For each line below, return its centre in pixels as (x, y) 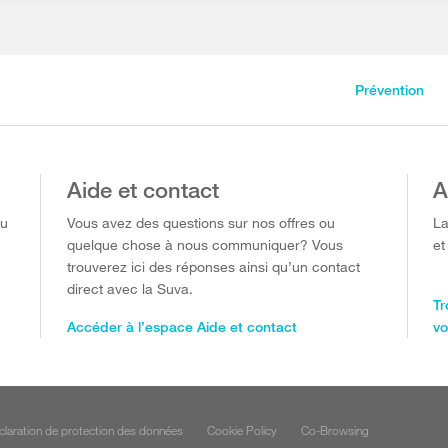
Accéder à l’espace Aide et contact (181, 326)
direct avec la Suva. (129, 288)
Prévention (389, 89)
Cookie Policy (242, 430)
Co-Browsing (335, 430)
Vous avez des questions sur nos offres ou (200, 222)
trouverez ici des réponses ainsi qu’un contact (213, 266)
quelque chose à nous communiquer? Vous (204, 244)
